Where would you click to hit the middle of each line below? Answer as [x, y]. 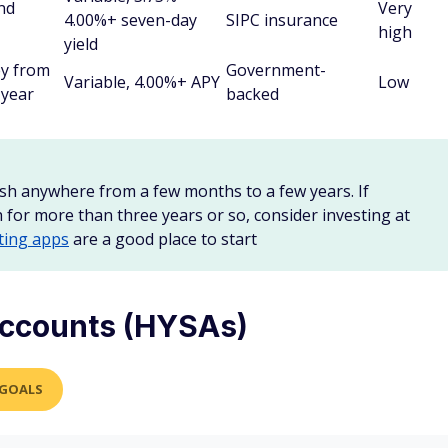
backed [252, 94]
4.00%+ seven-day [130, 20]
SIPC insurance [282, 20]
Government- [276, 70]
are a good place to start [163, 239]
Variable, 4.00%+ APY [142, 82]
